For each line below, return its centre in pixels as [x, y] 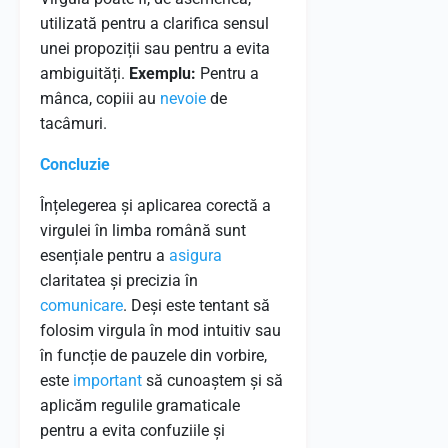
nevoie [183, 98]
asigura [195, 255]
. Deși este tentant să [196, 305]
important [107, 380]
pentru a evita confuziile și [132, 430]
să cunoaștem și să [212, 380]
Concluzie [75, 164]
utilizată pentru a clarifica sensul [154, 23]
